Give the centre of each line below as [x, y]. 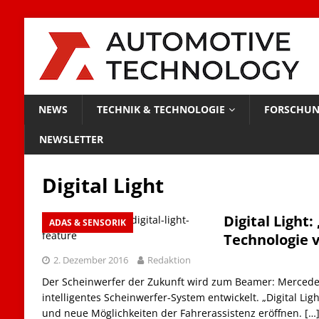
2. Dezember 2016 [90, 260]
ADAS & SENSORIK [87, 223]
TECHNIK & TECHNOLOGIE [161, 109]
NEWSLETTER [71, 139]
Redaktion [169, 260]
